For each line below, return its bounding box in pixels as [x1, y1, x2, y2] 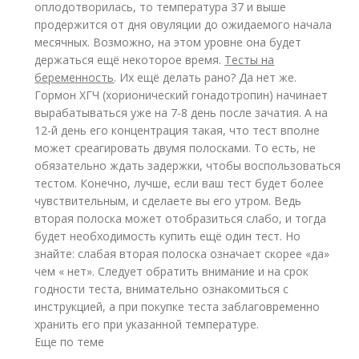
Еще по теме [34, 334, 105, 349]
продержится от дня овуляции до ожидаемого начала [34, 17, 333, 32]
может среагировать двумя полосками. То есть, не [34, 140, 317, 155]
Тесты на [224, 52, 275, 67]
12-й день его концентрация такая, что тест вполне [34, 123, 321, 138]
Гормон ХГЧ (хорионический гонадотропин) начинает [34, 87, 329, 103]
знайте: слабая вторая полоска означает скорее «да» [34, 246, 330, 261]
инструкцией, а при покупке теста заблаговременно [34, 299, 321, 314]
